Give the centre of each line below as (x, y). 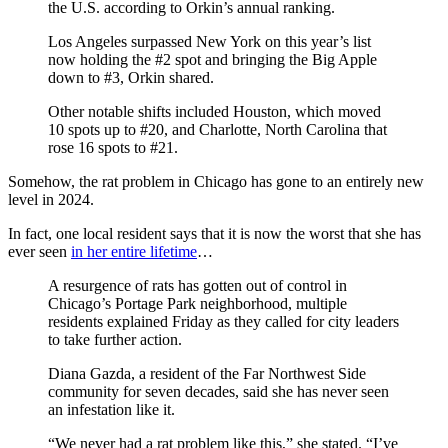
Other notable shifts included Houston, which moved (214, 111)
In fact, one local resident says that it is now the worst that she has (214, 233)
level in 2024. (51, 199)
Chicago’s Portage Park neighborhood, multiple (197, 303)
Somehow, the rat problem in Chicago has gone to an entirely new (216, 181)
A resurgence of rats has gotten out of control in (197, 285)
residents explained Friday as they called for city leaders (223, 321)
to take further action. (115, 339)
